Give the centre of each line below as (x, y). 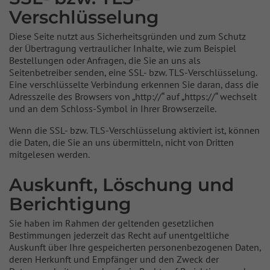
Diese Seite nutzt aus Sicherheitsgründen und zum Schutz (127, 36)
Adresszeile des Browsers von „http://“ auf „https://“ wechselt (133, 96)
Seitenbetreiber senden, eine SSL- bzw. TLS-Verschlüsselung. (133, 72)
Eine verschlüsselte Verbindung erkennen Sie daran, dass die (134, 84)
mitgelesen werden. (49, 154)
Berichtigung (70, 204)
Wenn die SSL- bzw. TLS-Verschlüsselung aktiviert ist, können (134, 130)
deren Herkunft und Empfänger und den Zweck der (114, 259)
